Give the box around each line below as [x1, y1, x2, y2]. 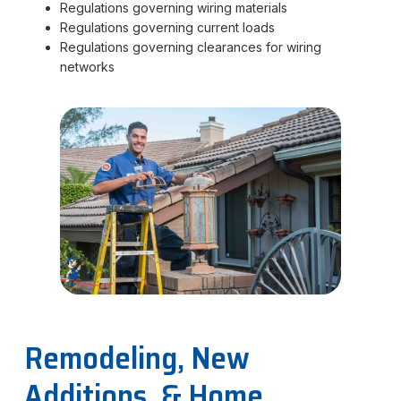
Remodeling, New [23, 332, 250, 382]
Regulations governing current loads [59, 19, 275, 35]
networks [59, 58, 115, 74]
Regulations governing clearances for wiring [59, 38, 321, 55]
